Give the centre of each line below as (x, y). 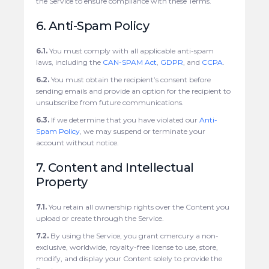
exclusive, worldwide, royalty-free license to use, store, (127, 247)
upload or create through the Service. (100, 218)
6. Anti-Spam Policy (93, 26)
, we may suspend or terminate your (143, 131)
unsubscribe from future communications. (110, 102)
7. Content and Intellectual (115, 167)
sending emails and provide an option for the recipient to (134, 91)
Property (62, 182)
